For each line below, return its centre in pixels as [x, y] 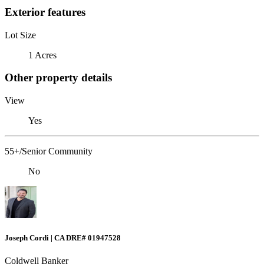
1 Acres [42, 55]
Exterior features [45, 12]
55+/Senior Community [49, 151]
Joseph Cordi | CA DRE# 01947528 [63, 238]
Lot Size [20, 35]
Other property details [58, 78]
